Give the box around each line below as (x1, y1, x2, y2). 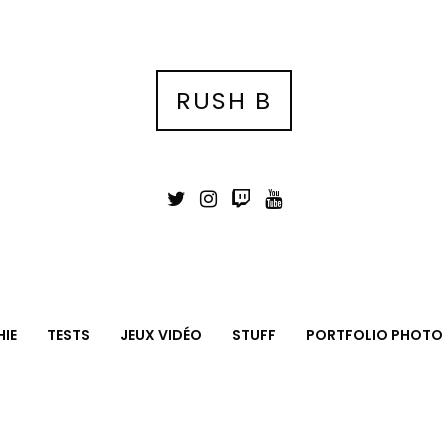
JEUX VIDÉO (119, 325, 202, 346)
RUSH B (176, 83, 272, 117)
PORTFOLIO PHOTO (305, 325, 443, 346)
